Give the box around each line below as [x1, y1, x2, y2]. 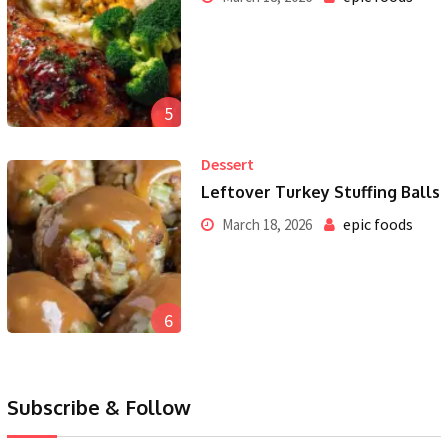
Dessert [200, 153, 254, 174]
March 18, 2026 [218, 214, 312, 234]
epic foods [342, 213, 413, 234]
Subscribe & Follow [7, 394, 191, 421]
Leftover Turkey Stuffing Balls [200, 181, 440, 202]
